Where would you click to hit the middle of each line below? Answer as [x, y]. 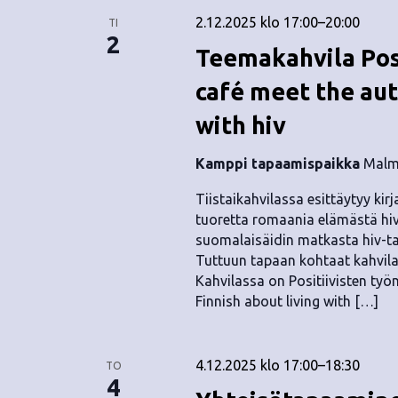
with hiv [240, 125]
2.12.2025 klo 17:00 [256, 22]
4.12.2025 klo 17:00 [256, 365]
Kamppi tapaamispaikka [279, 163]
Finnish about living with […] [287, 301]
